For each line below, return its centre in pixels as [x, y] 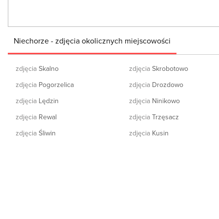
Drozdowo [167, 84]
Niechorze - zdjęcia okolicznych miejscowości [92, 40]
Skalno [48, 68]
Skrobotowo [169, 68]
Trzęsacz [165, 117]
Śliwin [46, 133]
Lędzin [48, 100]
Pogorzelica [55, 84]
